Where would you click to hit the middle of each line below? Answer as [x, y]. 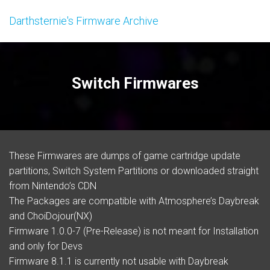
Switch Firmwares [135, 83]
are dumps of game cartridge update [161, 156]
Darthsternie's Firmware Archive [84, 21]
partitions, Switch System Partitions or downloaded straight [134, 171]
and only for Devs [46, 246]
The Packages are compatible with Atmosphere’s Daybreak [134, 201]
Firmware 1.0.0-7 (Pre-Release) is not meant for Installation [134, 231]
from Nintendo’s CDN [53, 186]
